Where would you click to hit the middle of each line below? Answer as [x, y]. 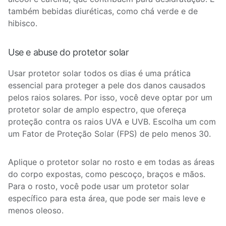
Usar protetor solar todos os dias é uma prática [99, 73]
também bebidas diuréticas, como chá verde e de [103, 11]
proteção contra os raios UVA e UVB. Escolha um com [112, 122]
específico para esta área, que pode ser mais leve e [107, 198]
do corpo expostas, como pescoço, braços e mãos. [107, 174]
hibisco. [24, 23]
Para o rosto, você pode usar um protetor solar [99, 186]
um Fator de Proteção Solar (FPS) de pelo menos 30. [111, 134]
